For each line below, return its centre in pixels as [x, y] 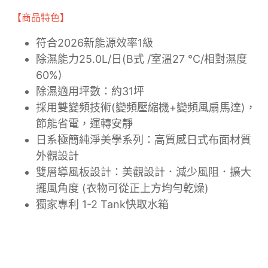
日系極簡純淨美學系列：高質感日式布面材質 [144, 140]
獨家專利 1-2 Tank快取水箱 [102, 204]
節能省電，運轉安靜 [84, 124]
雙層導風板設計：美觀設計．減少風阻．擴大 [144, 172]
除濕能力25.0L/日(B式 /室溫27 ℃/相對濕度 [141, 59]
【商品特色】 [41, 17]
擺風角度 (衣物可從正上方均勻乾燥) [122, 188]
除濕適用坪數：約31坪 [90, 91]
